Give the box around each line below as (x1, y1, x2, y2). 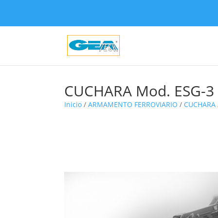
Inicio (64, 100, 82, 109)
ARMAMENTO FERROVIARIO (88, 100, 178, 109)
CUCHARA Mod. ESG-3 (64, 81, 214, 101)
